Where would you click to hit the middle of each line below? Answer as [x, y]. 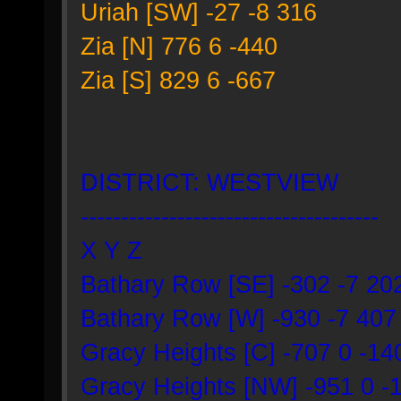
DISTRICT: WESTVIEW [209, 182]
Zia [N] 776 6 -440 [179, 46]
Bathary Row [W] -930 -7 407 [239, 318]
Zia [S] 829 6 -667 [178, 80]
